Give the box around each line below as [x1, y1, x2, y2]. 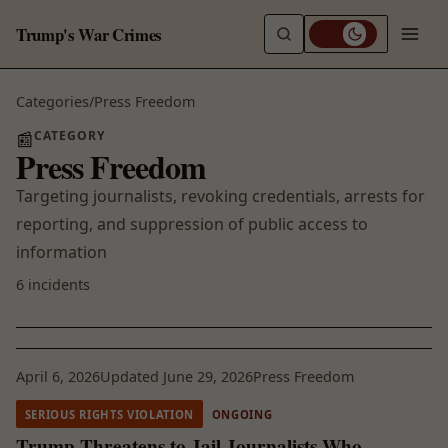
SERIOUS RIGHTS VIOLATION [24, 406, 194, 422]
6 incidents [16, 275, 90, 295]
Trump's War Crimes [16, 21, 162, 47]
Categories [16, 91, 89, 111]
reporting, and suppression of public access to [16, 213, 368, 236]
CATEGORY [34, 126, 106, 144]
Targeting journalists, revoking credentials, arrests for [16, 185, 425, 208]
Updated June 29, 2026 [100, 367, 253, 387]
